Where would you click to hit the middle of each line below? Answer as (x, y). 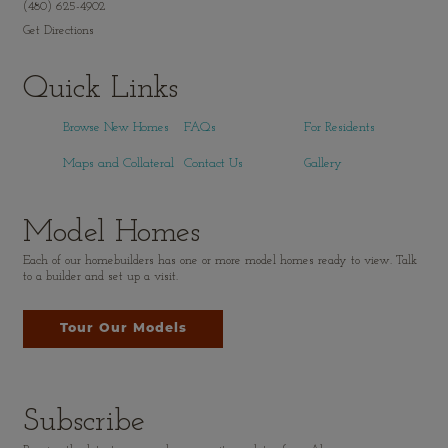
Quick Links (100, 89)
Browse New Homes (116, 127)
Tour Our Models (123, 329)
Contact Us (213, 163)
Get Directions (58, 30)
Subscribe (84, 422)
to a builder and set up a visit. (100, 277)
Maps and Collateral (118, 163)
